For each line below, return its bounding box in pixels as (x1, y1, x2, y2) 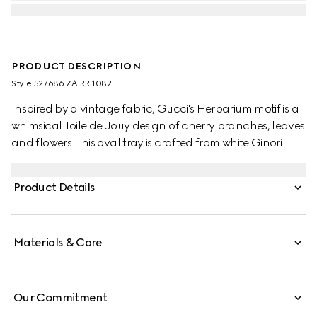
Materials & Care (13, 236, 103, 249)
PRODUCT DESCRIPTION (11, 60, 141, 72)
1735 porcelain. (11, 153, 88, 166)
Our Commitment (13, 291, 108, 304)
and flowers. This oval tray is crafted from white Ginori (11, 136, 282, 149)
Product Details (13, 180, 96, 194)
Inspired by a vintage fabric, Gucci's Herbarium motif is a (11, 102, 299, 115)
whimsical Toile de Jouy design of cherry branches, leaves (11, 119, 305, 132)
